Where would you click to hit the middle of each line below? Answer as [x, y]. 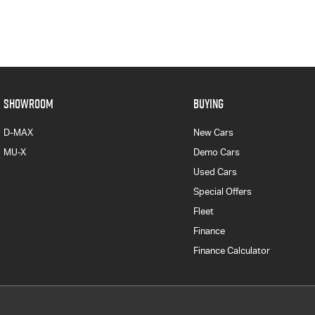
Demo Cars [216, 152]
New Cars [213, 133]
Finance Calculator [231, 251]
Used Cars [215, 172]
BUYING [208, 104]
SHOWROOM [28, 104]
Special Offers [222, 192]
